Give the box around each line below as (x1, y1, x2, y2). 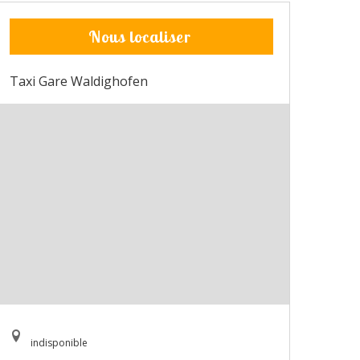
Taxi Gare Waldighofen (10, 72, 148, 91)
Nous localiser (88, 27, 191, 47)
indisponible (31, 336, 88, 350)
